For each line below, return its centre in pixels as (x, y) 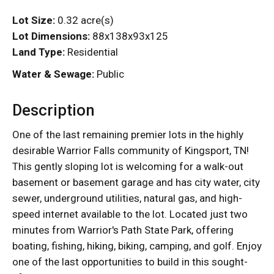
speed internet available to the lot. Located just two (130, 214)
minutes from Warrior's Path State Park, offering (123, 230)
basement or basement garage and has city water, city (136, 183)
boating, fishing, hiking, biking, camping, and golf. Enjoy (137, 246)
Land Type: (39, 52)
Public (109, 74)
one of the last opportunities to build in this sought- (130, 262)
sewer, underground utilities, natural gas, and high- (127, 198)
